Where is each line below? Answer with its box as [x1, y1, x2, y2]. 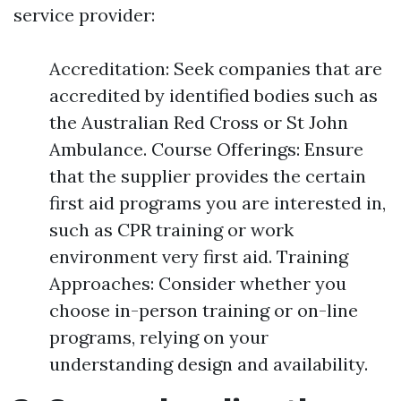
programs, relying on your [49, 326, 269, 349]
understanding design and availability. [49, 353, 368, 376]
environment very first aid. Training [49, 245, 348, 269]
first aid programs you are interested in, [49, 192, 386, 215]
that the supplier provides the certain [49, 165, 366, 188]
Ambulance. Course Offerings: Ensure [49, 138, 363, 161]
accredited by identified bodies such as [49, 84, 378, 107]
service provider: [13, 4, 155, 27]
